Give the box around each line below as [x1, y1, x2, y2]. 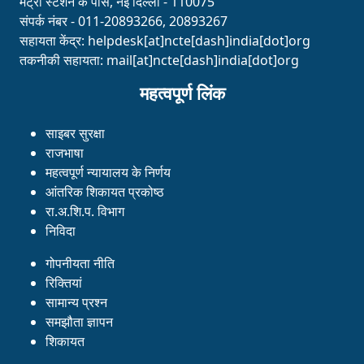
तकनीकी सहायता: [19, 51, 106, 70]
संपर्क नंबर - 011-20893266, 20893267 [19, 12, 227, 31]
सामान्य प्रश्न [45, 293, 107, 312]
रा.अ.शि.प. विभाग [45, 202, 124, 221]
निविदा [45, 222, 76, 240]
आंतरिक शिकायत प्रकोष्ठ [45, 183, 164, 201]
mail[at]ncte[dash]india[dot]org [106, 51, 299, 70]
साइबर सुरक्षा [45, 124, 105, 143]
